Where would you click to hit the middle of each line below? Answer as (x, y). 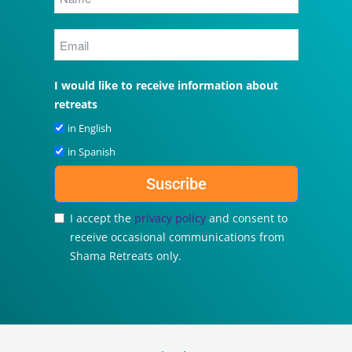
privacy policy (171, 218)
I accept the (102, 218)
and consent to (248, 218)
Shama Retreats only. (125, 256)
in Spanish (91, 152)
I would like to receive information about (166, 86)
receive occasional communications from (177, 237)
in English (89, 128)
